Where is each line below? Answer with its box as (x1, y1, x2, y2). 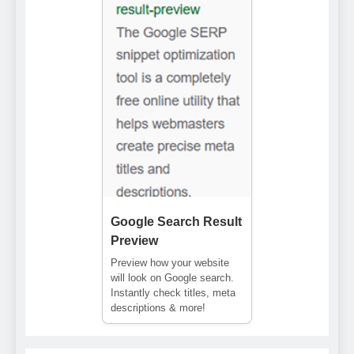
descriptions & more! (111, 302, 205, 314)
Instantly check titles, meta (111, 287, 235, 299)
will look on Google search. (111, 272, 234, 284)
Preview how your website (111, 257, 229, 269)
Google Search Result (111, 215, 242, 229)
